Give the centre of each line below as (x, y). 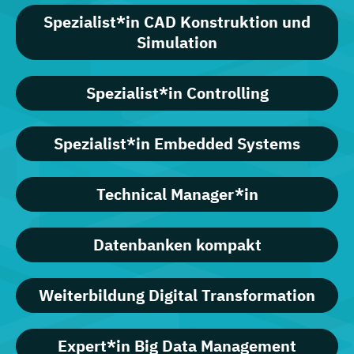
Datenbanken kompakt (177, 245)
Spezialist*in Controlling (177, 93)
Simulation (177, 43)
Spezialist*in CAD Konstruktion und (177, 22)
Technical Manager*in (177, 194)
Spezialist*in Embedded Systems (177, 144)
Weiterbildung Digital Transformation (177, 296)
